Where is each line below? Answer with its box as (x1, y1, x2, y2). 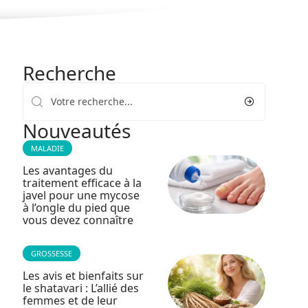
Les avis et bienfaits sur (22, 268, 144, 283)
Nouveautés (22, 118, 131, 144)
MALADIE (30, 143, 64, 153)
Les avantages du (22, 163, 113, 178)
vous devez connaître (22, 212, 133, 228)
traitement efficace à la (22, 175, 142, 190)
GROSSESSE (30, 248, 72, 258)
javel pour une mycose (22, 188, 140, 203)
